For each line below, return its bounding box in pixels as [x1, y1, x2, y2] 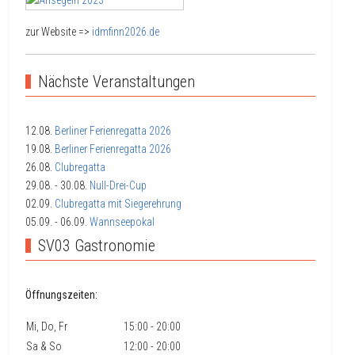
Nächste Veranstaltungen [38, 72, 195, 92]
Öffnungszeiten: [25, 288, 97, 302]
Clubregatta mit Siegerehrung [55, 197, 181, 211]
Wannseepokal [90, 216, 155, 229]
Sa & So [26, 340, 62, 353]
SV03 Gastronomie [38, 236, 155, 256]
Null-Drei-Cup [90, 179, 147, 193]
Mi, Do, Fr [26, 320, 82, 334]
